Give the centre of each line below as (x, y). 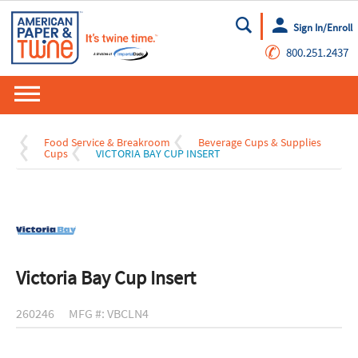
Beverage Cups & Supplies (260, 143)
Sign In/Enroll (322, 27)
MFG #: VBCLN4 (109, 314)
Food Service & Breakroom (107, 143)
